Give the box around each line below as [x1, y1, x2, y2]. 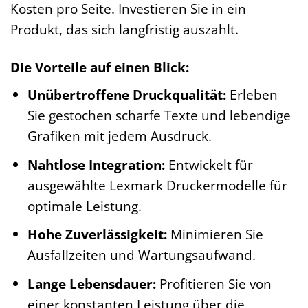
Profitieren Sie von [155, 274, 272, 293]
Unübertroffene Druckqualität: [27, 85, 226, 104]
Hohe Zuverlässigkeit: [27, 225, 167, 244]
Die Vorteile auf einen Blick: [10, 58, 189, 77]
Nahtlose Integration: [27, 155, 165, 174]
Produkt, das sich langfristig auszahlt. [10, 20, 239, 39]
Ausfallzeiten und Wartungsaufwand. [27, 245, 256, 265]
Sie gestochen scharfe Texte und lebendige [27, 106, 291, 125]
